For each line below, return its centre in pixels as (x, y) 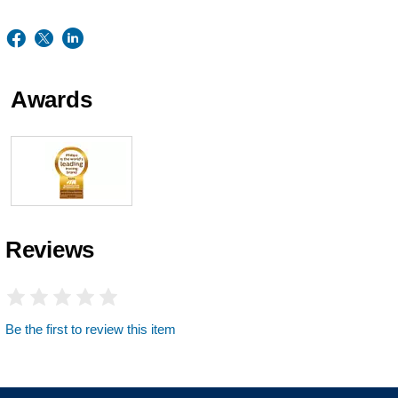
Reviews (50, 249)
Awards (52, 99)
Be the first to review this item (91, 329)
